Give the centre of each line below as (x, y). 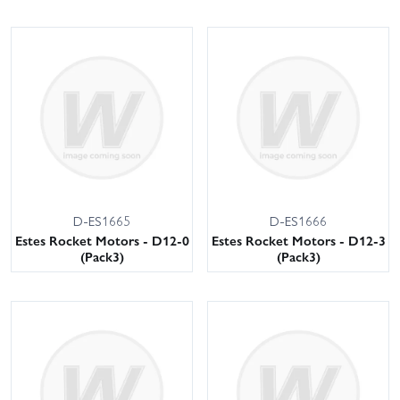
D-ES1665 (102, 221)
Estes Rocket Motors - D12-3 (298, 241)
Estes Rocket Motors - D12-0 (102, 241)
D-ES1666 (298, 221)
